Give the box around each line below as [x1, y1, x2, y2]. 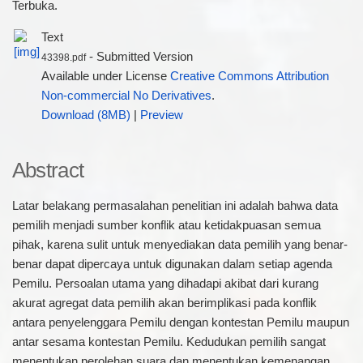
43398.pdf [41, 51, 86, 62]
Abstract [11, 158, 84, 181]
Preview [139, 108, 183, 122]
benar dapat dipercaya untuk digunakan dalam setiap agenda [11, 257, 332, 271]
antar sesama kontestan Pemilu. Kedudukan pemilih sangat [11, 335, 326, 348]
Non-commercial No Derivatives [41, 88, 211, 102]
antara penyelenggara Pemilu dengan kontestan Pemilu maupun [11, 315, 349, 329]
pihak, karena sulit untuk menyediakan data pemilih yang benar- [11, 237, 348, 251]
